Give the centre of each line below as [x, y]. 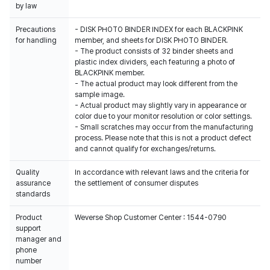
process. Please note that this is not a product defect [163, 138]
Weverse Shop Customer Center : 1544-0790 [151, 218]
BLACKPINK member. [110, 73]
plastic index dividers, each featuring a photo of [155, 62]
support [28, 228]
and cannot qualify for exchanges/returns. [145, 149]
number [29, 261]
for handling [36, 40]
